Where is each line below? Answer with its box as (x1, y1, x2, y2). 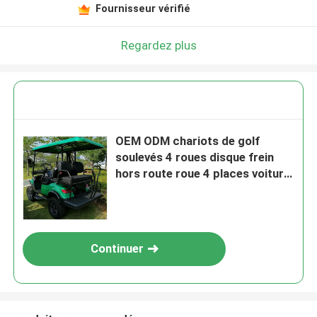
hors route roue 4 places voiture (115, 166, 291, 181)
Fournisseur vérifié (95, 2, 190, 14)
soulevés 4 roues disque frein (115, 150, 275, 165)
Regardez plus (120, 38, 197, 52)
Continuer (90, 241, 144, 256)
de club (115, 183, 156, 197)
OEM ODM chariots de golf (115, 134, 260, 149)
